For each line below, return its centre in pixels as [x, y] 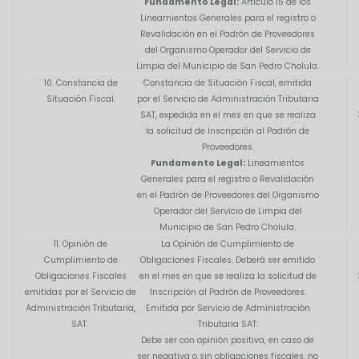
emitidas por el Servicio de [81, 292]
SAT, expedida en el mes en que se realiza [228, 115]
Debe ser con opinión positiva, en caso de [228, 341]
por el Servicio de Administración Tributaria [228, 99]
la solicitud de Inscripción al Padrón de [228, 131]
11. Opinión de [81, 244]
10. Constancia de [81, 83]
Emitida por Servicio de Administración [228, 309]
